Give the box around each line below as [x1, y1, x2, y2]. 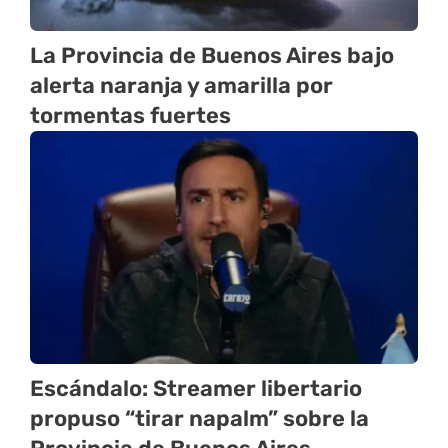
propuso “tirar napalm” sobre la [30, 405, 369, 433]
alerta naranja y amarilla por [30, 72, 333, 100]
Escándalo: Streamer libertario [30, 375, 362, 403]
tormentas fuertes [30, 102, 231, 130]
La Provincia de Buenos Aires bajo [30, 42, 394, 70]
